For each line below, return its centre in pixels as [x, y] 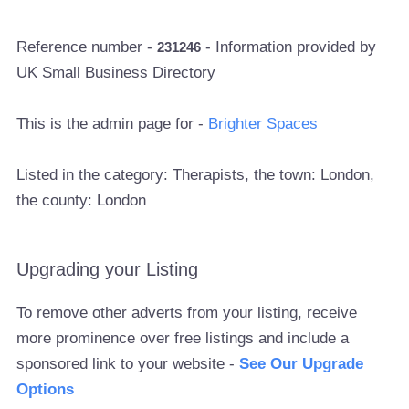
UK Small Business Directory [116, 72]
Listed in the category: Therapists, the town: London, [196, 174]
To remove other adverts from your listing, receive [187, 312]
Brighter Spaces [263, 123]
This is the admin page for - [113, 123]
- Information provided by [289, 47]
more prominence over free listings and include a [183, 338]
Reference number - [87, 47]
